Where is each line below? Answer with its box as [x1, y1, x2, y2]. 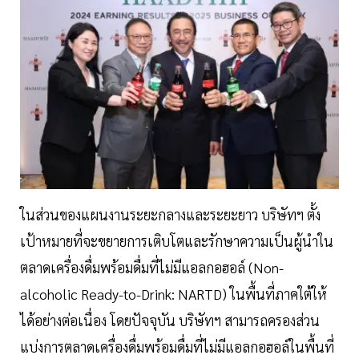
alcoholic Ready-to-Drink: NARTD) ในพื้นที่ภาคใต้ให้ [20, 284, 327, 304]
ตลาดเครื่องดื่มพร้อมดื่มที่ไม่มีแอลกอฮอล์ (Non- [20, 258, 284, 277]
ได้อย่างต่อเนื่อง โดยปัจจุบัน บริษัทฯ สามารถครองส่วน [20, 311, 320, 330]
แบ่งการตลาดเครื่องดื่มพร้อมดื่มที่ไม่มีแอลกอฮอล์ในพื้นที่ [20, 337, 334, 357]
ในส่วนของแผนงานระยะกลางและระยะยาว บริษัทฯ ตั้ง [20, 205, 321, 224]
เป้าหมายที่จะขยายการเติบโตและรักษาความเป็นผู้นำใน [20, 232, 333, 251]
